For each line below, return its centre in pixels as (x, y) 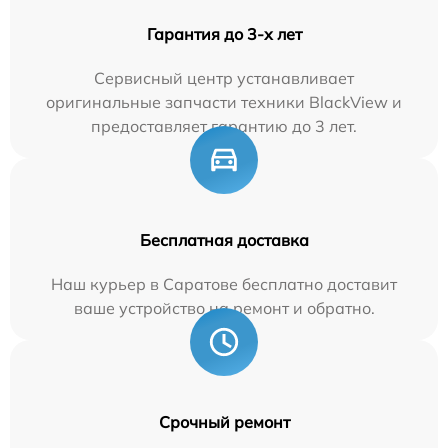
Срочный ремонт (224, 421)
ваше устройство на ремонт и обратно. (224, 307)
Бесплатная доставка (224, 239)
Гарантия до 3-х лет (224, 33)
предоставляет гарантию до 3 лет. (224, 125)
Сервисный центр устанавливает (224, 77)
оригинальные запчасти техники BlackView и (224, 101)
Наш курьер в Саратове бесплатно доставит (224, 283)
